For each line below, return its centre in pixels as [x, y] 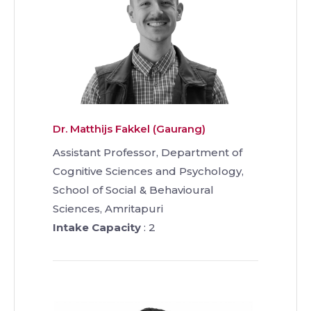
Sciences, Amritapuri [108, 208]
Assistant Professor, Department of [148, 152]
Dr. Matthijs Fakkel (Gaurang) [129, 128]
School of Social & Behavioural [133, 190]
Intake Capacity [97, 227]
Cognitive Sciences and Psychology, [148, 171]
